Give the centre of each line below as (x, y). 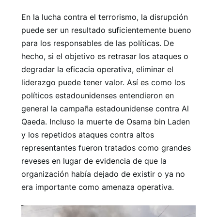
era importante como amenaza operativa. (98, 187)
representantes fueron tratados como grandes (106, 148)
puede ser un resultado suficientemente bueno (106, 30)
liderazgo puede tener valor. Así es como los (103, 82)
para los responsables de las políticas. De (98, 43)
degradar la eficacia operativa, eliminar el (97, 69)
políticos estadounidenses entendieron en (98, 95)
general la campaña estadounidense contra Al (105, 108)
